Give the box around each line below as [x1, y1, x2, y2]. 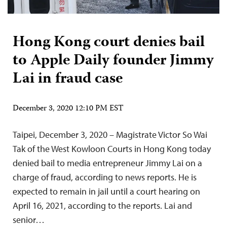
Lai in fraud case [13, 66, 123, 92]
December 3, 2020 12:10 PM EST [13, 102, 124, 116]
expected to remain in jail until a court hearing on [13, 185, 200, 197]
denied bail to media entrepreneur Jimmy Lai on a [13, 157, 202, 169]
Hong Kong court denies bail [13, 30, 205, 55]
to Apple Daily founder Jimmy [13, 48, 214, 73]
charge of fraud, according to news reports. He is [13, 171, 197, 183]
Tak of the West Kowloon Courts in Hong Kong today [13, 142, 211, 155]
